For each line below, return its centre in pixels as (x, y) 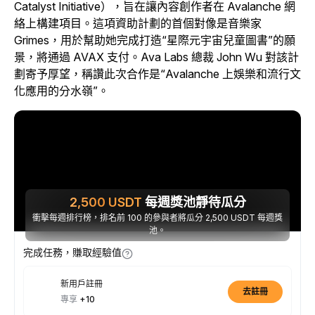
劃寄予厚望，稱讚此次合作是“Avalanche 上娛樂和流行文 (157, 74)
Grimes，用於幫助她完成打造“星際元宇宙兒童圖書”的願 (155, 40)
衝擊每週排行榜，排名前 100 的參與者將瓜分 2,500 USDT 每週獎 (157, 218)
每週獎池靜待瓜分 (194, 202)
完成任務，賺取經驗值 (72, 252)
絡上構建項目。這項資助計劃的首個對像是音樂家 (138, 23)
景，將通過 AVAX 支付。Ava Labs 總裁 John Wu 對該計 (156, 57)
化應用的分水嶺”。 (62, 91)
